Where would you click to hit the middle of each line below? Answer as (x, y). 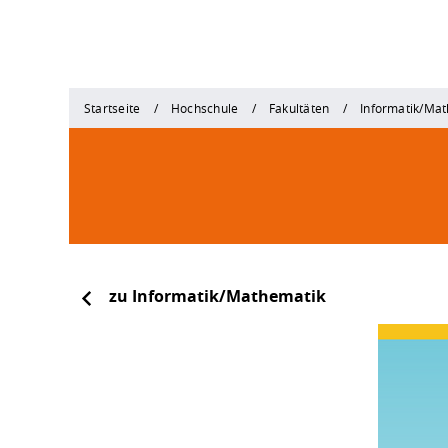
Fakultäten (299, 107)
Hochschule (205, 107)
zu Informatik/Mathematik (217, 296)
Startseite (112, 107)
